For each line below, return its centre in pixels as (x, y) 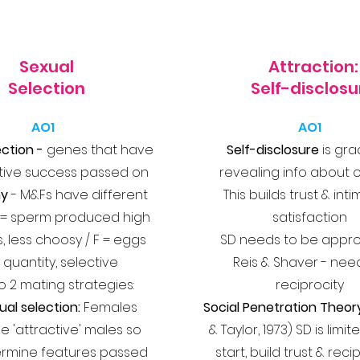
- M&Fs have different (79, 195)
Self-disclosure (272, 150)
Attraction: (313, 67)
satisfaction (310, 217)
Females (108, 307)
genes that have (98, 150)
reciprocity (310, 285)
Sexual (46, 67)
